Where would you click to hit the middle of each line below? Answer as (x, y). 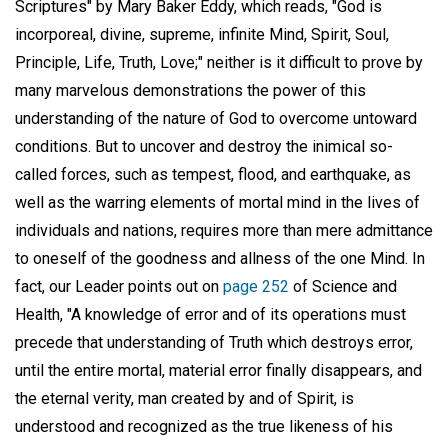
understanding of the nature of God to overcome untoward (216, 118)
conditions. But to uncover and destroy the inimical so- (204, 146)
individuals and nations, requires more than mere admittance (224, 230)
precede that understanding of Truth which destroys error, (214, 342)
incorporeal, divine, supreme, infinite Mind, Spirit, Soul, (202, 34)
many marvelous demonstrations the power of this (190, 90)
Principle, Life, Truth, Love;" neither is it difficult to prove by (219, 62)
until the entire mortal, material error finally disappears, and (218, 370)
